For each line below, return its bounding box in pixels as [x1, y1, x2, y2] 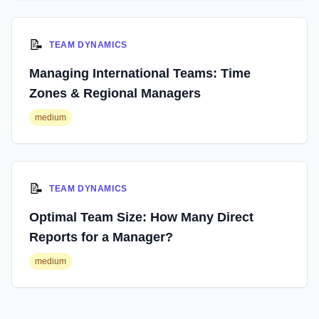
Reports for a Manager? [29, 230, 173, 244]
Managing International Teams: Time [29, 66, 251, 80]
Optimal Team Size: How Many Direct [29, 210, 253, 224]
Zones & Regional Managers [29, 86, 201, 100]
